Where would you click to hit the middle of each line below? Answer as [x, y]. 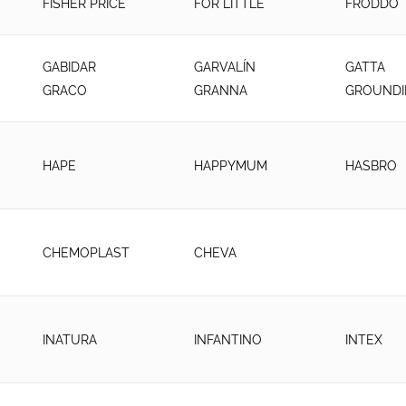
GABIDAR [69, 67]
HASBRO [371, 165]
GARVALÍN [224, 67]
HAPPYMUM [230, 165]
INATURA [70, 339]
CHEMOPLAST [86, 252]
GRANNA [220, 90]
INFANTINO [227, 339]
